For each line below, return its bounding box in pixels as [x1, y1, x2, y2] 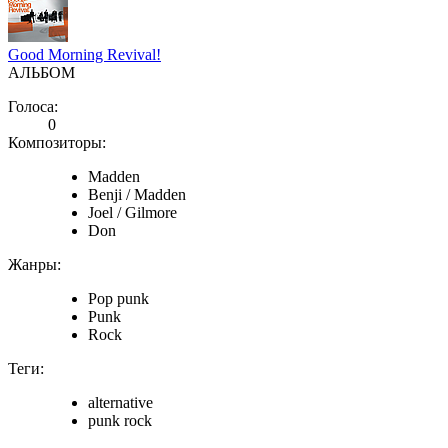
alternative [88, 393, 153, 411]
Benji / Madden [88, 185, 186, 203]
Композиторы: [8, 133, 106, 151]
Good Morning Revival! [8, 45, 161, 63]
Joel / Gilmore [88, 203, 177, 221]
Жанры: [8, 255, 61, 273]
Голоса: [8, 97, 58, 115]
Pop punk [88, 289, 149, 307]
